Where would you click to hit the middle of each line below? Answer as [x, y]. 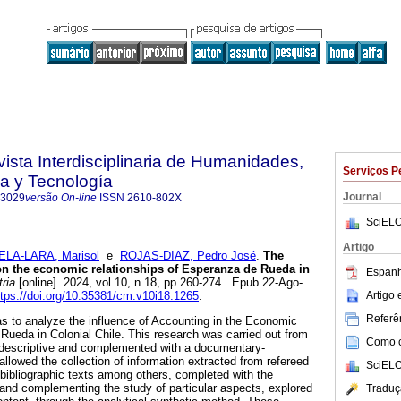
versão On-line [61, 198]
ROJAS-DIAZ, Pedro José [188, 256]
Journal [362, 197]
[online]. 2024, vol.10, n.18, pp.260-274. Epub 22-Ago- [159, 283]
